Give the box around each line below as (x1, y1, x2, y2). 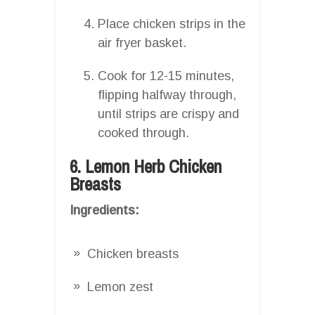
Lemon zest (87, 279, 153, 294)
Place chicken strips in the (98, 16, 245, 31)
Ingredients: (70, 202, 139, 217)
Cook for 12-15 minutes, (98, 68, 234, 83)
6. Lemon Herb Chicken (70, 154, 221, 179)
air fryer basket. (98, 35, 186, 50)
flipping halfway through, (98, 87, 236, 102)
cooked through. (98, 125, 189, 140)
